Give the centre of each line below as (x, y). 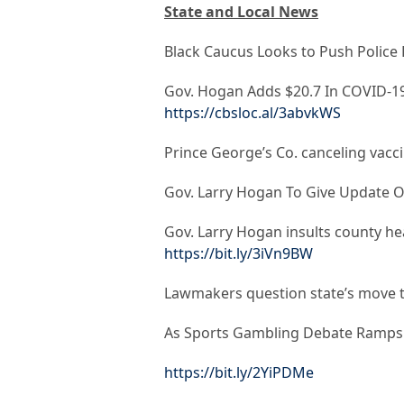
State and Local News (241, 12)
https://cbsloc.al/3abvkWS (252, 113)
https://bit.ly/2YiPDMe (239, 373)
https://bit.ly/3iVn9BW (239, 254)
